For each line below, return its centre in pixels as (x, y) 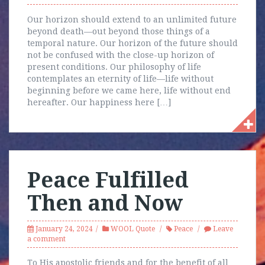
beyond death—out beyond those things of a (119, 31)
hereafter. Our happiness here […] (99, 102)
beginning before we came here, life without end (129, 91)
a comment (46, 239)
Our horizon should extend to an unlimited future (132, 20)
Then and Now (105, 203)
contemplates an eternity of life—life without (120, 79)
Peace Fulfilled (108, 180)
